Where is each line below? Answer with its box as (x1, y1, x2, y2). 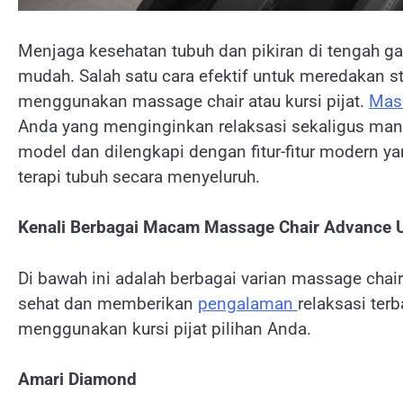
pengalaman (198, 292, 298, 314)
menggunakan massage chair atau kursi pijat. (18, 90, 369, 112)
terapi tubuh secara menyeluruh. (18, 166, 260, 187)
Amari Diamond (18, 369, 137, 390)
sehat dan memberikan (18, 292, 198, 314)
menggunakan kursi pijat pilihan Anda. (18, 318, 311, 339)
